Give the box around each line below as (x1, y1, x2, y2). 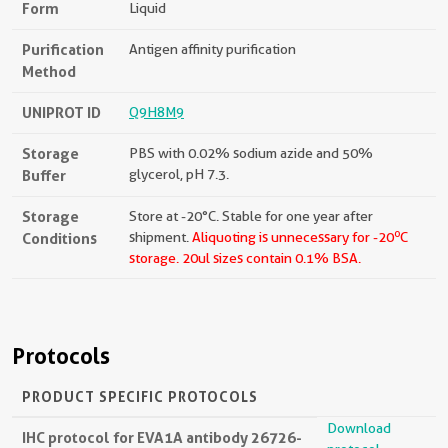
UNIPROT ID (22, 103, 101, 123)
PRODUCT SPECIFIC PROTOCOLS (22, 388, 258, 406)
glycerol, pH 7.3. (129, 166, 229, 183)
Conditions (22, 229, 97, 249)
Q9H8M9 (129, 104, 184, 121)
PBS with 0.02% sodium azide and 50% (129, 145, 373, 162)
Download (327, 420, 391, 437)
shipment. (129, 229, 192, 246)
